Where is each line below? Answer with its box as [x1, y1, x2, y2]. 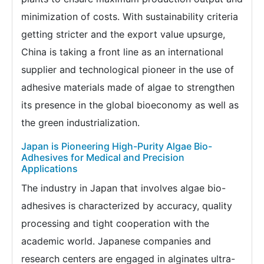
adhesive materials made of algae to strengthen [21, 81, 235, 94]
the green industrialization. [21, 117, 140, 129]
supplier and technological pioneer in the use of [21, 64, 234, 76]
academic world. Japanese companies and [21, 235, 211, 247]
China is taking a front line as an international [21, 46, 223, 58]
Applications [21, 163, 78, 175]
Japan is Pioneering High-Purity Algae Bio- [21, 140, 212, 153]
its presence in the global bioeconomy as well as [21, 99, 239, 111]
